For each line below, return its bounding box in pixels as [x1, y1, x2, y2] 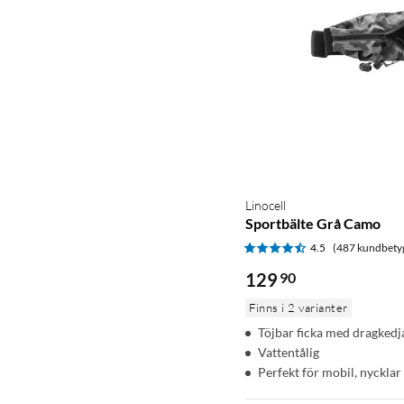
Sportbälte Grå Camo [245, 214, 381, 232]
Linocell [245, 197, 286, 213]
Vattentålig [258, 344, 319, 360]
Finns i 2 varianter [249, 299, 348, 315]
